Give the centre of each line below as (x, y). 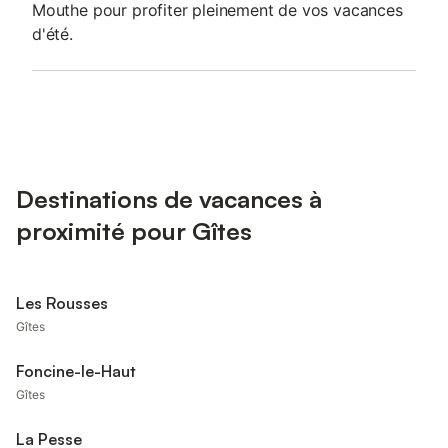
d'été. (52, 34)
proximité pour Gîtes (134, 231)
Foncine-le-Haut (76, 371)
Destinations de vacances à (169, 199)
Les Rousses (62, 303)
